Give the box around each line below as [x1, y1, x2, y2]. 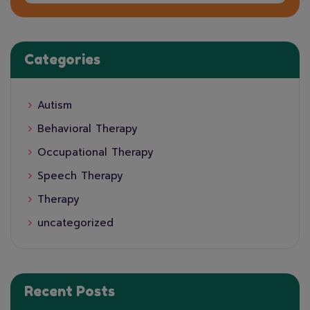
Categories [24, 51, 100, 69]
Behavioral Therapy [37, 121, 138, 137]
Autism [37, 98, 72, 113]
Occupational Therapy [37, 145, 154, 161]
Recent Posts [24, 283, 115, 300]
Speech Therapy [37, 168, 123, 184]
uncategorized [37, 215, 113, 231]
